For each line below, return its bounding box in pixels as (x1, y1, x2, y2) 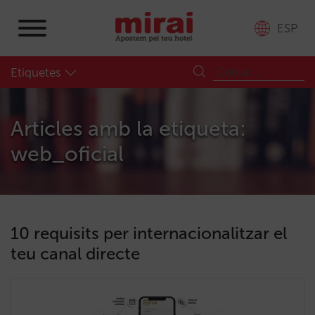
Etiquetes (11, 65, 61, 79)
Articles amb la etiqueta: (11, 116, 246, 141)
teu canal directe (11, 243, 140, 264)
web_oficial (11, 141, 124, 167)
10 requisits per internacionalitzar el (11, 223, 287, 243)
